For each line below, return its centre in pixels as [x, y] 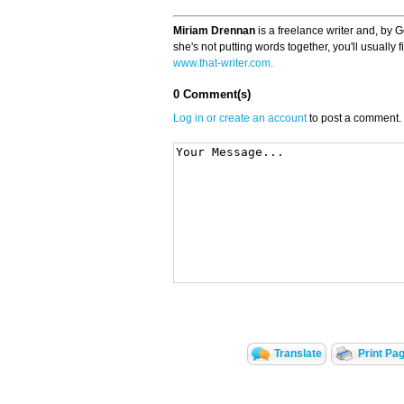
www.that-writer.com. [223, 64]
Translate [298, 354]
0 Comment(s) [212, 95]
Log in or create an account [240, 119]
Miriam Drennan [214, 31]
